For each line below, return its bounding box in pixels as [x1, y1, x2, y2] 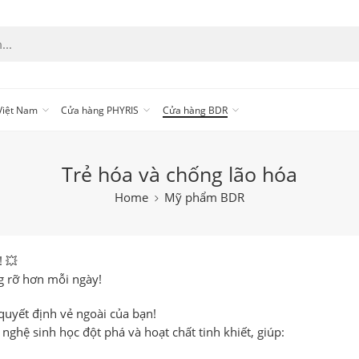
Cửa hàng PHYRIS [61, 103, 139, 117]
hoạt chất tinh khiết [144, 324, 251, 340]
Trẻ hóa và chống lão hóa [62, 160, 297, 188]
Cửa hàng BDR [162, 103, 228, 117]
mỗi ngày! [44, 272, 102, 287]
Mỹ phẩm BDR [164, 190, 244, 205]
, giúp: [251, 324, 284, 340]
